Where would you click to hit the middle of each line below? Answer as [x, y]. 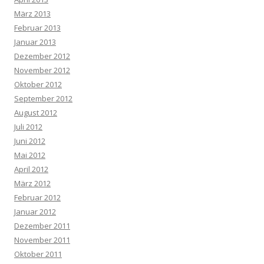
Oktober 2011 [38, 254]
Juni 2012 [30, 141]
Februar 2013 [37, 27]
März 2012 [32, 183]
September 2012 [43, 98]
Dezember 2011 [42, 225]
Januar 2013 [35, 42]
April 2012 [31, 169]
